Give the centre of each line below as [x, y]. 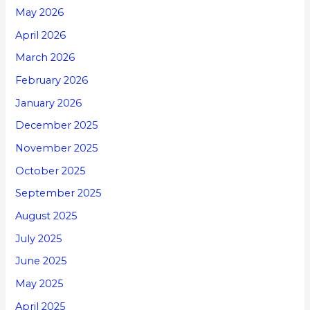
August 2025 [47, 216]
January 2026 [49, 103]
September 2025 [59, 193]
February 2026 [52, 81]
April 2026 [41, 35]
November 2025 [57, 148]
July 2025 [39, 238]
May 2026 [40, 13]
